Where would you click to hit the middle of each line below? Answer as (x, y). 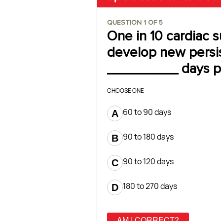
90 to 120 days (148, 161)
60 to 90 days (147, 112)
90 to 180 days (148, 137)
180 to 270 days (150, 186)
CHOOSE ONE (126, 91)
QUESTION (125, 23)
